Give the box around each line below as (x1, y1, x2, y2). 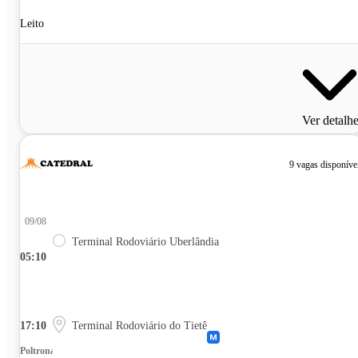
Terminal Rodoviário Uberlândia (72, 235, 219, 248)
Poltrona (20, 344, 55, 356)
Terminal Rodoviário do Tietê (72, 319, 207, 332)
